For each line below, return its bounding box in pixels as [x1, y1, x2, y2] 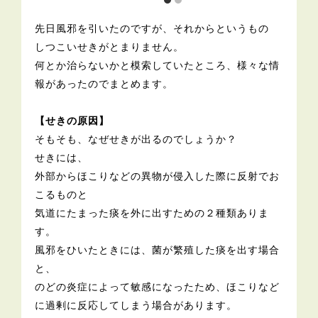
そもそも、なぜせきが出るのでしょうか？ [35, 133, 238, 145]
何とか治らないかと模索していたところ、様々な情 [35, 59, 280, 71]
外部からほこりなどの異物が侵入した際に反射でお [35, 170, 280, 182]
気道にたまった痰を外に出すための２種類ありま [35, 207, 270, 219]
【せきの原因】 [35, 114, 110, 126]
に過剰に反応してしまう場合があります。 [35, 299, 238, 311]
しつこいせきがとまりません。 [35, 40, 185, 53]
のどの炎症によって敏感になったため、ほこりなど [35, 280, 280, 292]
